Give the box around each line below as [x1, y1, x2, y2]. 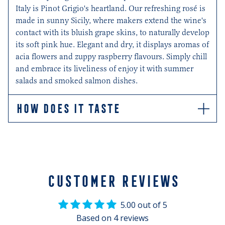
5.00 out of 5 [120, 199, 167, 210]
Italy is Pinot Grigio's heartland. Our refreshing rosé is [16, 4, 205, 13]
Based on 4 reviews [76, 212, 149, 223]
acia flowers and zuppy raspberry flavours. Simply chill [16, 52, 207, 61]
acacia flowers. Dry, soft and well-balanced [16, 135, 164, 145]
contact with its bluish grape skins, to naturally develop [16, 28, 209, 37]
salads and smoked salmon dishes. [16, 76, 138, 85]
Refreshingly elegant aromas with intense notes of [16, 123, 192, 133]
